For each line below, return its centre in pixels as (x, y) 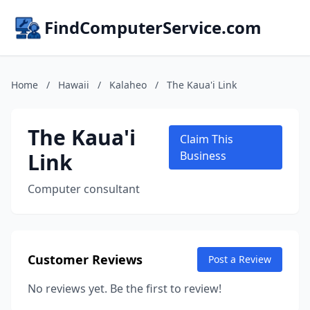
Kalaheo (128, 85)
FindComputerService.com (153, 27)
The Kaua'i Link (202, 85)
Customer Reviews (85, 259)
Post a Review (240, 259)
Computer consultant (84, 189)
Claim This (207, 139)
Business (203, 156)
